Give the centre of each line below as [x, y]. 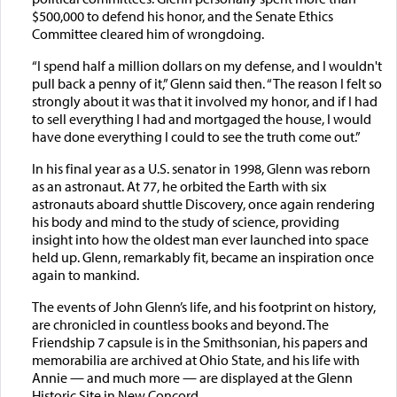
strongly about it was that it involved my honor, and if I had [204, 101]
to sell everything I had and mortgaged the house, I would [201, 119]
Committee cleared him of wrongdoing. [148, 34]
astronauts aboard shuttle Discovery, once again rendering [203, 204]
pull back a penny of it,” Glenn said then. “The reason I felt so [206, 84]
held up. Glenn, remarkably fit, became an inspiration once [202, 257]
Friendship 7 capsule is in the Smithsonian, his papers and [199, 343]
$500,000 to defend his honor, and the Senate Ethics [182, 16]
